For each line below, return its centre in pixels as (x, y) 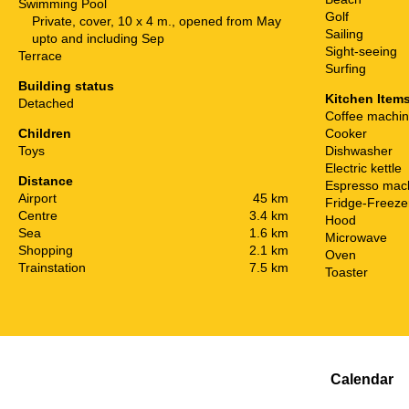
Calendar (362, 378)
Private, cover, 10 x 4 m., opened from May (89, 21)
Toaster (346, 272)
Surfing (346, 68)
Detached (46, 103)
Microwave (356, 237)
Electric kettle (363, 168)
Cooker (346, 133)
